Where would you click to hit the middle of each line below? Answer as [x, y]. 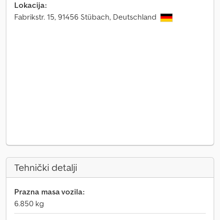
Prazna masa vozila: [49, 192]
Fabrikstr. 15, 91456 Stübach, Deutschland [86, 17]
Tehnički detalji [46, 167]
